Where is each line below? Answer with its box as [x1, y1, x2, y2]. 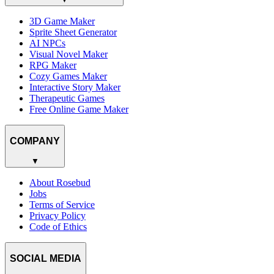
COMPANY [10, 136, 60, 147]
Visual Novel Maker [29, 48, 108, 59]
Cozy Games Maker [29, 70, 107, 81]
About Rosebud [29, 177, 91, 188]
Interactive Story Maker [29, 81, 120, 92]
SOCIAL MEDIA [10, 253, 81, 264]
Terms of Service [29, 199, 95, 210]
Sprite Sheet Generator [29, 26, 117, 37]
